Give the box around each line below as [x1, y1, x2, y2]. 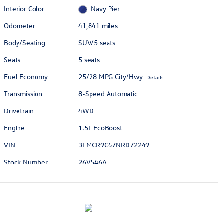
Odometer [4, 21, 35, 31]
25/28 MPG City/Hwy [78, 72, 143, 82]
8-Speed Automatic [78, 89, 138, 99]
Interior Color [4, 4, 44, 14]
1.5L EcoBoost [78, 123, 123, 133]
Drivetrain [4, 106, 34, 116]
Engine [4, 123, 25, 133]
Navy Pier [91, 4, 120, 14]
